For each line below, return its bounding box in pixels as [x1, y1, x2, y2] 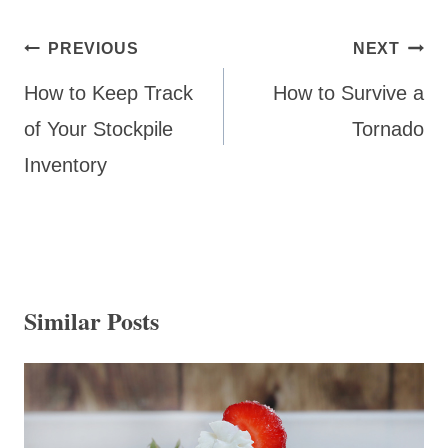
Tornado [352, 118, 424, 141]
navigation [23, 64, 130, 100]
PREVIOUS [48, 40, 139, 58]
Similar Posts [24, 303, 159, 339]
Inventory [24, 154, 107, 177]
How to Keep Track [24, 82, 193, 105]
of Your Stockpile [24, 118, 173, 141]
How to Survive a [273, 82, 424, 105]
